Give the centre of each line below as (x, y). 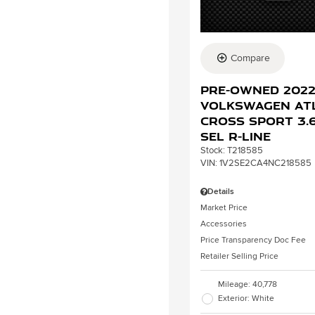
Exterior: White (246, 298)
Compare (250, 58)
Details (221, 191)
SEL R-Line (236, 136)
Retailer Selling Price (239, 256)
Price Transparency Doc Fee (253, 240)
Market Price (224, 207)
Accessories (224, 224)
